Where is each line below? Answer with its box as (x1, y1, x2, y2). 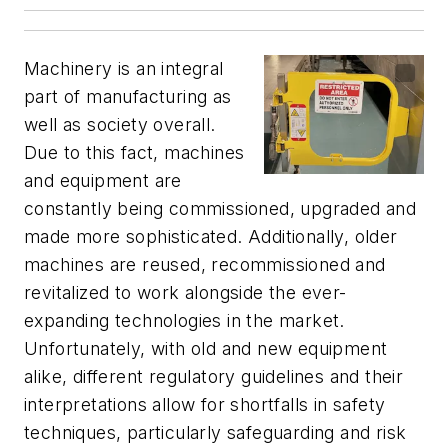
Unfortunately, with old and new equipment (24, 338, 388, 360)
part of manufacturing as (24, 86, 232, 108)
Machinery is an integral (24, 58, 224, 80)
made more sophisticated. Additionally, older (24, 226, 398, 248)
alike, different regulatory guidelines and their (24, 366, 404, 388)
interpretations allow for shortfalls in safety (24, 394, 386, 416)
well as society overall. (24, 114, 216, 136)
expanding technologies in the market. (24, 310, 345, 332)
